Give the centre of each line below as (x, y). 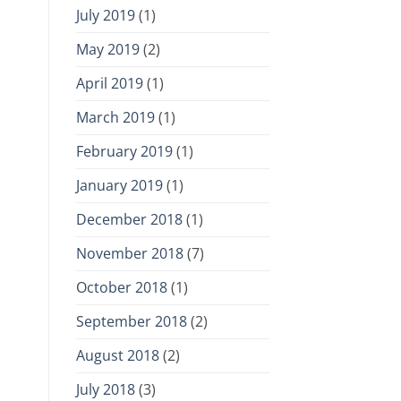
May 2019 (107, 50)
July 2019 (105, 16)
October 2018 (121, 288)
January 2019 (119, 186)
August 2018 (117, 356)
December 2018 (129, 220)
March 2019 (115, 118)
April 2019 (109, 84)
